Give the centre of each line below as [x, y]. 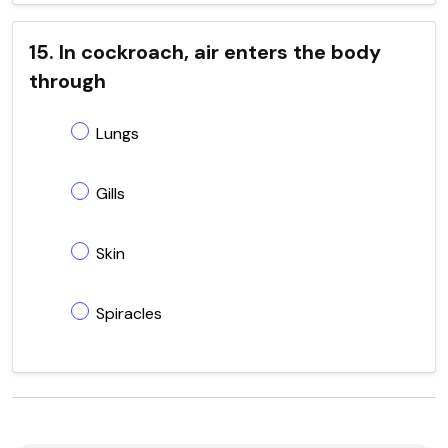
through [67, 80]
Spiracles [129, 313]
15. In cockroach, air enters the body [205, 51]
